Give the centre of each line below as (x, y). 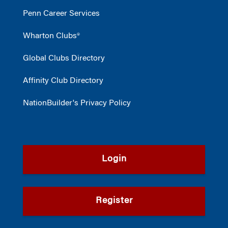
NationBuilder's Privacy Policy (77, 103)
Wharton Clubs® (51, 36)
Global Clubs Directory (64, 58)
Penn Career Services (61, 13)
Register (114, 201)
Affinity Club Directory (63, 81)
